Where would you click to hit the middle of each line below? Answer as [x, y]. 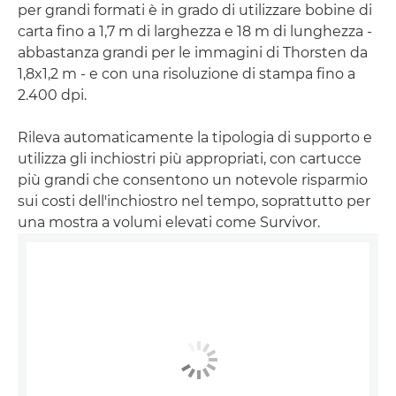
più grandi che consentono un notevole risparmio [193, 180]
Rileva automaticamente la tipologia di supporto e [195, 138]
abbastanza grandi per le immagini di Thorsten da [193, 53]
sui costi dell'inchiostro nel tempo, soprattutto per [194, 202]
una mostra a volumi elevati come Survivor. [169, 223]
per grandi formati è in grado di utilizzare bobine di [195, 11]
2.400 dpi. [52, 95]
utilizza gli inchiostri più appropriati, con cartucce [190, 159]
